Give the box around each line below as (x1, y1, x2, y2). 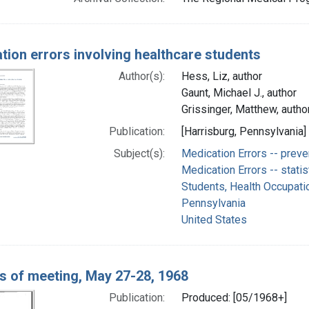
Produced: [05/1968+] (181, 290, 287, 304)
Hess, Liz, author (181, 69, 262, 83)
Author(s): (118, 69, 165, 83)
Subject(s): (113, 146, 165, 160)
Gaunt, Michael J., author (181, 86, 297, 99)
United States (181, 212, 247, 226)
